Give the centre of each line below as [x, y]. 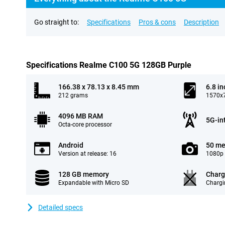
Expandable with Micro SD [94, 183]
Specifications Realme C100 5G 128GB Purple [109, 65]
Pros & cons [157, 22]
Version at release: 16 [87, 154]
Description [201, 22]
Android [71, 145]
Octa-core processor [85, 125]
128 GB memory [84, 174]
